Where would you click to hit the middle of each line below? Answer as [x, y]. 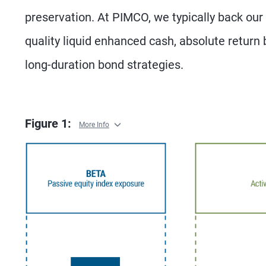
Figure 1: [50, 124]
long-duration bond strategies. [104, 65]
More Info [94, 124]
